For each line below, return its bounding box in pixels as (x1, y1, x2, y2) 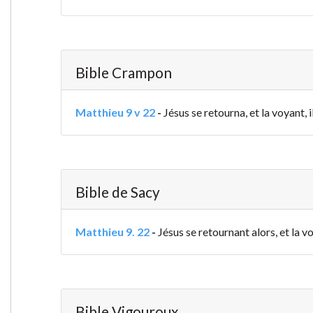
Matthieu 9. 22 (75, 225, 150, 239)
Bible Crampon (75, 64, 172, 82)
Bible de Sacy (75, 183, 160, 201)
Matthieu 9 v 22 (75, 105, 155, 119)
